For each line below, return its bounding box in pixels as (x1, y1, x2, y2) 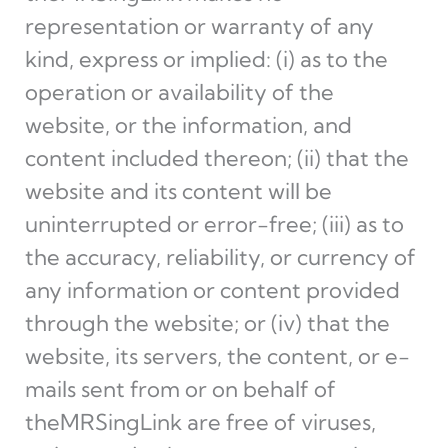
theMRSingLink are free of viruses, (24, 408, 376, 436)
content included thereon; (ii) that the (24, 144, 409, 172)
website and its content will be (24, 177, 332, 205)
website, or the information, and (24, 111, 352, 139)
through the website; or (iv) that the (24, 309, 390, 337)
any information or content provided (24, 276, 400, 304)
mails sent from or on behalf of (24, 375, 336, 403)
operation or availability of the (24, 78, 334, 106)
